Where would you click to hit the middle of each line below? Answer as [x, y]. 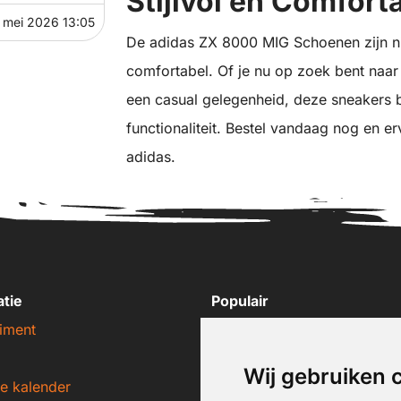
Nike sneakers [259, 330]
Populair [240, 301]
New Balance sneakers [287, 387]
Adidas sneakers [267, 358]
